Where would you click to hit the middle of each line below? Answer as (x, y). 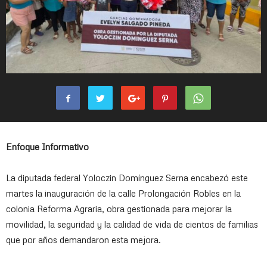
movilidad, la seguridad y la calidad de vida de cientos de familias (132, 224)
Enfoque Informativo (47, 147)
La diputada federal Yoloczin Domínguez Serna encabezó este (127, 178)
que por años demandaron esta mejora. (83, 240)
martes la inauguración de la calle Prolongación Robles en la (123, 193)
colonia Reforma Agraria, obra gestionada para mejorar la (119, 209)
